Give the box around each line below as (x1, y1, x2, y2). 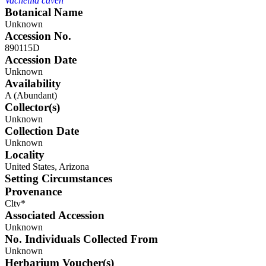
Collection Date (5, 125, 79, 137)
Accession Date (5, 53, 77, 66)
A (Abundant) (5, 90, 57, 100)
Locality (5, 148, 45, 161)
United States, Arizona (5, 161, 89, 172)
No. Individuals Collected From (5, 233, 158, 245)
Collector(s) (5, 101, 60, 113)
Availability (5, 77, 61, 90)
